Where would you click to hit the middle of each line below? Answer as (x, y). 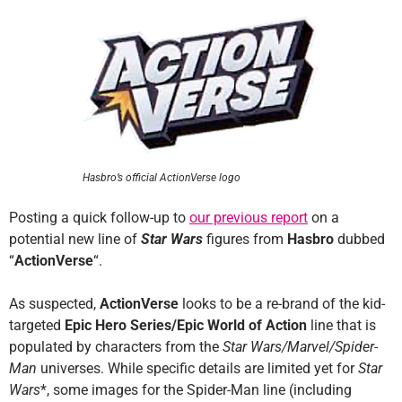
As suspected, (54, 304)
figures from (245, 240)
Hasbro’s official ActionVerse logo (162, 178)
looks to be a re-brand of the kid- (282, 304)
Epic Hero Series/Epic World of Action (186, 326)
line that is (341, 326)
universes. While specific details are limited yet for (197, 369)
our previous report (249, 218)
